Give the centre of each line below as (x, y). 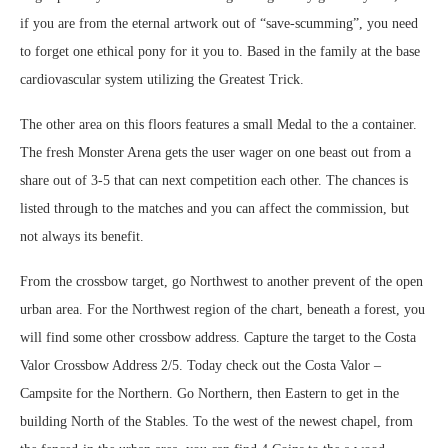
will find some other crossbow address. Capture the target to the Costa (218, 337)
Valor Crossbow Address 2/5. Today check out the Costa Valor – (200, 365)
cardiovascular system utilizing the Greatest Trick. (162, 79)
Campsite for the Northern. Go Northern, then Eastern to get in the (209, 393)
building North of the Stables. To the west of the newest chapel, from (216, 421)
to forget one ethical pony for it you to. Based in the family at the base (220, 51)
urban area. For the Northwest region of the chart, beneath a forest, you (222, 309)
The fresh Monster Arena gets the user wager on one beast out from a (215, 152)
